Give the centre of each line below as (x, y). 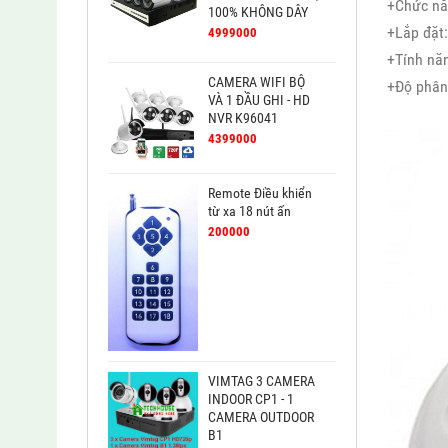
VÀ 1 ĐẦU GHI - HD (259, 100)
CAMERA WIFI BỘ (256, 82)
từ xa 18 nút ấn (249, 211)
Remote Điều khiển (260, 193)
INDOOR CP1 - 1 (251, 399)
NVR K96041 (243, 118)
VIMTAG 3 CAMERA (261, 381)
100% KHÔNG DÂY (258, 12)
